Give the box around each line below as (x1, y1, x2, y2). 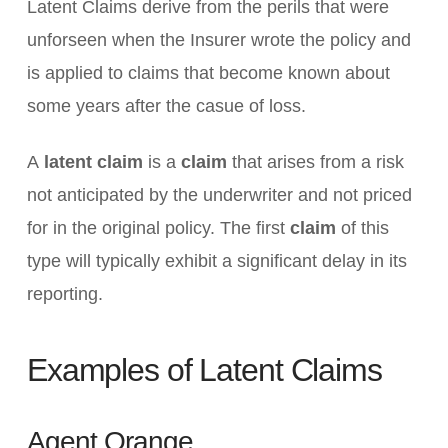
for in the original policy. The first (26, 217, 290, 238)
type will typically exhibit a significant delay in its (26, 250, 407, 271)
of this (335, 217, 389, 238)
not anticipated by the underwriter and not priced (26, 184, 412, 205)
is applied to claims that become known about (26, 62, 390, 83)
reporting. (26, 283, 103, 304)
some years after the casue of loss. (26, 95, 306, 116)
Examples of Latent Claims (26, 351, 382, 388)
